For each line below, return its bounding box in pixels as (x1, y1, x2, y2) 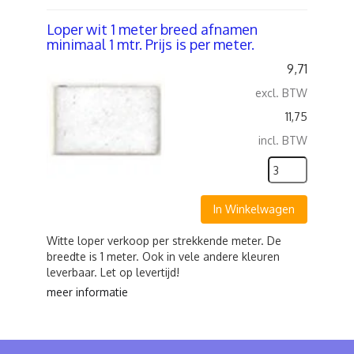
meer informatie (47, 285, 128, 299)
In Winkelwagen (213, 202, 295, 216)
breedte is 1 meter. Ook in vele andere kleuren (47, 250, 280, 263)
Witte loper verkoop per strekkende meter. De (47, 234, 281, 247)
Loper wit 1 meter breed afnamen (47, 21, 258, 38)
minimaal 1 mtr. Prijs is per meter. (47, 36, 254, 53)
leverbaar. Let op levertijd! (47, 265, 179, 279)
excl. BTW (255, 86, 307, 100)
